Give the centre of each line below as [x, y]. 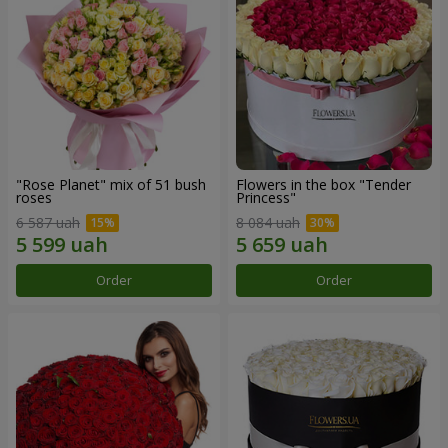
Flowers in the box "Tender [323, 184]
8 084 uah [268, 223]
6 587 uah [48, 223]
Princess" [266, 197]
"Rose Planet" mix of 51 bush [111, 184]
